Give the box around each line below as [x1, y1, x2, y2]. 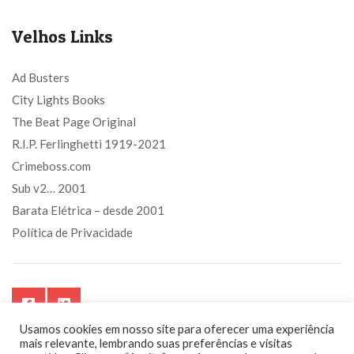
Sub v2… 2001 [12, 181, 86, 195]
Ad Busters [12, 70, 70, 85]
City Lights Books [12, 92, 105, 107]
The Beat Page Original [12, 115, 136, 129]
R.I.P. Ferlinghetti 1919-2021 [12, 137, 166, 151]
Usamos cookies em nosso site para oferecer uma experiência [20, 322, 334, 336]
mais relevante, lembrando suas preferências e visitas [20, 337, 292, 350]
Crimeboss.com [12, 159, 91, 173]
